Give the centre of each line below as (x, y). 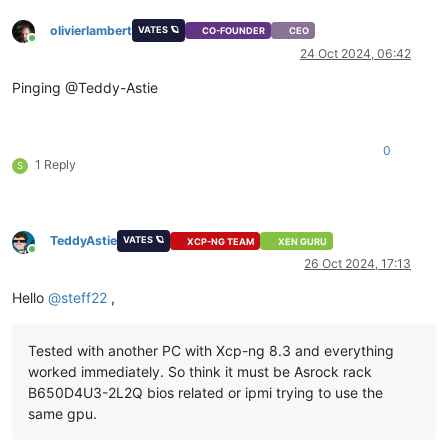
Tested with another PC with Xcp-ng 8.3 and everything (211, 351)
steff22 (84, 298)
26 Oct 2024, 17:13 (357, 264)
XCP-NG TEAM (221, 241)
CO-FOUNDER (234, 31)
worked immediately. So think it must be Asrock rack (200, 372)
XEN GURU (302, 241)
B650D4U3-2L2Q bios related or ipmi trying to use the (205, 393)
